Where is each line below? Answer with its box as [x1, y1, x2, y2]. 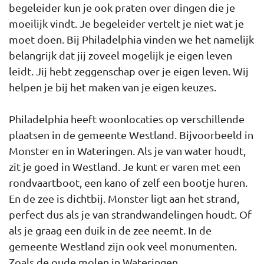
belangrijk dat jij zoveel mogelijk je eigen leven [9, 49, 232, 61]
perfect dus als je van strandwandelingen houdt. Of [9, 208, 252, 220]
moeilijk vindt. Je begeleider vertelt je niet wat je [9, 17, 244, 29]
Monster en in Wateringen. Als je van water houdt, [9, 144, 246, 157]
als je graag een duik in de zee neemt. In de [9, 224, 212, 236]
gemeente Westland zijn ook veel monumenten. [9, 240, 237, 252]
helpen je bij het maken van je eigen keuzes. [9, 81, 216, 93]
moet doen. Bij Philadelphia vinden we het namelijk [9, 33, 254, 45]
